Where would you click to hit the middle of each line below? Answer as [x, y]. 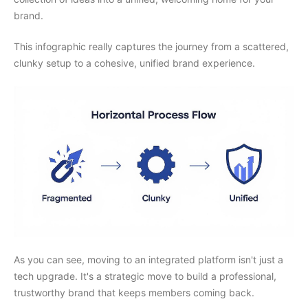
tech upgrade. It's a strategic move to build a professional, [145, 276]
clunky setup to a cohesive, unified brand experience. [134, 63]
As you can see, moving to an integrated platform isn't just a [148, 260]
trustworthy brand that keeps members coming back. [134, 293]
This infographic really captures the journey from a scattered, [151, 46]
